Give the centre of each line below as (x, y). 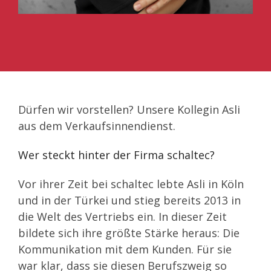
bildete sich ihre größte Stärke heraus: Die (129, 233)
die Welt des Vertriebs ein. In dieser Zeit (122, 216)
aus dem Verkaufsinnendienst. (97, 126)
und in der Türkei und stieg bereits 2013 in (129, 200)
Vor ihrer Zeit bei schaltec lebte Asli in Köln (131, 184)
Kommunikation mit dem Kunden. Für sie (125, 249)
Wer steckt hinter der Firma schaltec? (116, 155)
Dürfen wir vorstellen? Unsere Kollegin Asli (129, 109)
